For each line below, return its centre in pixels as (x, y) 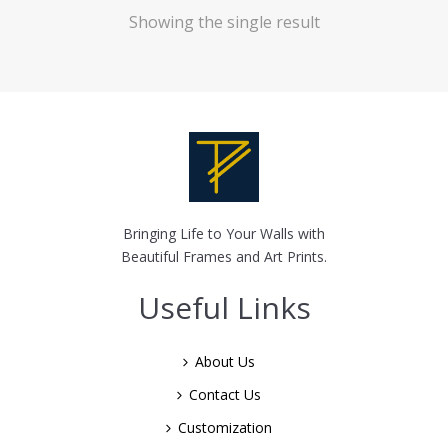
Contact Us (225, 394)
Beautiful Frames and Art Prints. (224, 256)
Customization (225, 427)
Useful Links (224, 307)
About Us (225, 361)
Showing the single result (224, 21)
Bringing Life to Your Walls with (224, 233)
